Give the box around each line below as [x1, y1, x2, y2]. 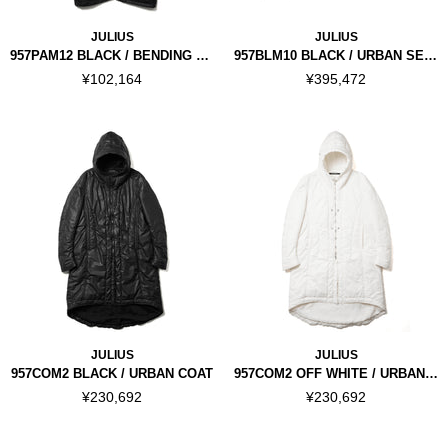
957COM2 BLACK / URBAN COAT [11, 366, 213, 381]
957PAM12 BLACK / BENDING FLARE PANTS [196, 48, 209, 63]
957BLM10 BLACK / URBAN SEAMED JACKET [424, 48, 437, 63]
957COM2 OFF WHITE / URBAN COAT [425, 366, 438, 381]
